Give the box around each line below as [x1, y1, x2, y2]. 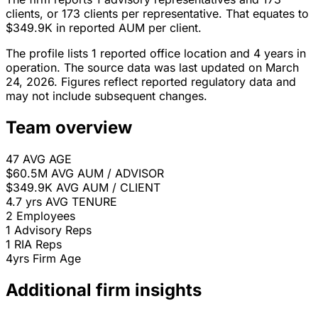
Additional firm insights [6, 280, 202, 301]
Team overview [6, 117, 132, 138]
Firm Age [33, 251, 81, 266]
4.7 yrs [6, 194, 42, 209]
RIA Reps [14, 237, 62, 252]
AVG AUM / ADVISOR [51, 166, 164, 181]
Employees [16, 209, 75, 224]
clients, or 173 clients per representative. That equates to [6, 6, 309, 21]
